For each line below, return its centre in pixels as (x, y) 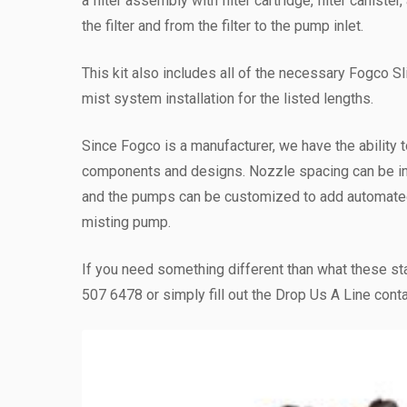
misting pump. (126, 222)
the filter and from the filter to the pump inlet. (223, 26)
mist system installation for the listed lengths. (228, 99)
